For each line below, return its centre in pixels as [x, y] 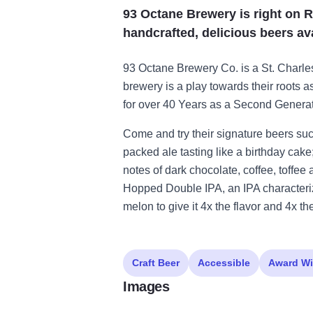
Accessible [224, 263]
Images [146, 287]
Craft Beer [156, 263]
